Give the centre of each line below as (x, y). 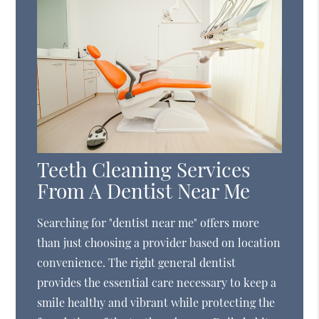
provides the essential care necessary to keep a (157, 282)
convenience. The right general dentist (137, 262)
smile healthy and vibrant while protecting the (156, 302)
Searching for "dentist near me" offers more (148, 222)
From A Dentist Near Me (144, 190)
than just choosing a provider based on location (159, 242)
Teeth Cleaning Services (144, 169)
